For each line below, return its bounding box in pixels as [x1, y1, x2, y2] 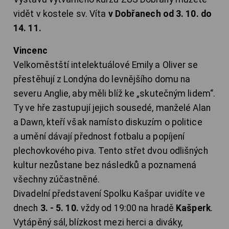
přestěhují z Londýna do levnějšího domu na [13, 74, 191, 85]
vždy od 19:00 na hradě [78, 203, 176, 214]
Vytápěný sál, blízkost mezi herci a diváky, [13, 217, 183, 228]
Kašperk [176, 203, 211, 214]
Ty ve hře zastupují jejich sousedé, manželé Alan [13, 103, 211, 113]
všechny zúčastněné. [13, 174, 100, 185]
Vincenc [13, 45, 48, 56]
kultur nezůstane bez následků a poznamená [13, 160, 197, 171]
